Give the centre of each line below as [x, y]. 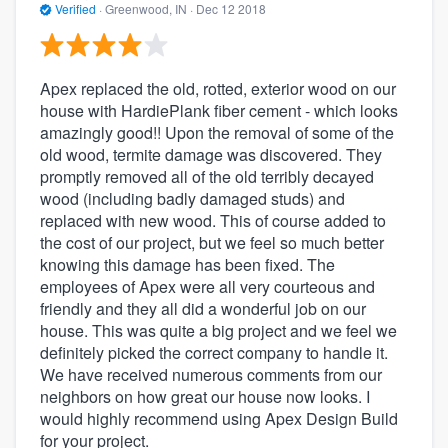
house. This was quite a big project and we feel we [218, 331]
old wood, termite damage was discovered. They [211, 155]
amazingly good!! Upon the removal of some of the [217, 133]
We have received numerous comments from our [211, 375]
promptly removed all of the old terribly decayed [207, 177]
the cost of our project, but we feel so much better [212, 243]
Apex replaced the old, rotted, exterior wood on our [218, 89]
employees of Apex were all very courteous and [207, 287]
